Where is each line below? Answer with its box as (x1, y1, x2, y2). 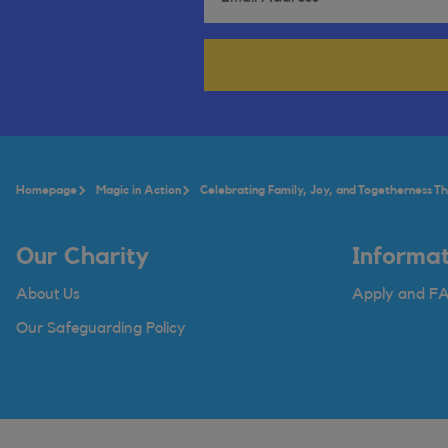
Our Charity (16, 245, 149, 269)
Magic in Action (96, 184, 181, 196)
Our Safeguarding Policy (16, 320, 186, 336)
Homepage (16, 184, 77, 196)
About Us (16, 286, 80, 302)
